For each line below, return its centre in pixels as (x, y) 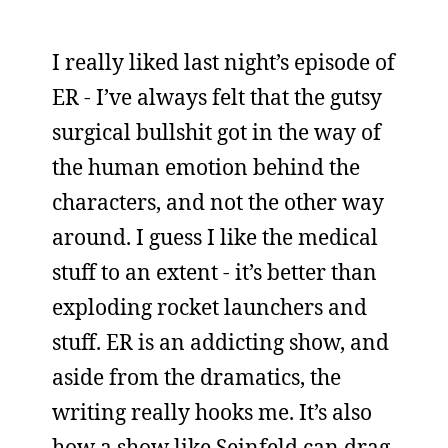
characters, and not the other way (218, 202)
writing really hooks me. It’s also (212, 412)
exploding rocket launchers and (209, 307)
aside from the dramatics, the (196, 377)
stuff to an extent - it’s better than (214, 272)
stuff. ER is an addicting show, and (220, 342)
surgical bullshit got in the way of (216, 132)
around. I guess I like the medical (215, 237)
